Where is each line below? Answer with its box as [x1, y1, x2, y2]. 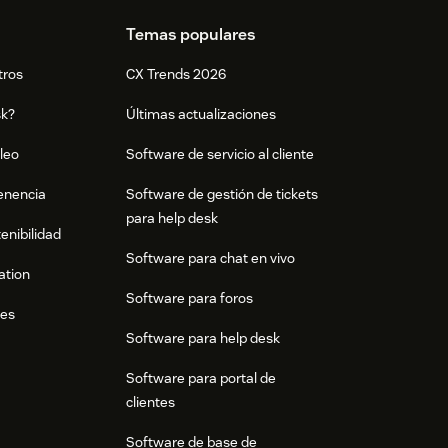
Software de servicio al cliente [125, 144, 314, 163]
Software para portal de [125, 368, 276, 387]
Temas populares [125, 23, 256, 45]
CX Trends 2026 [125, 64, 226, 83]
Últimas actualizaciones [125, 104, 276, 123]
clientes [125, 392, 175, 411]
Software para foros [125, 288, 253, 307]
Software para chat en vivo [125, 248, 295, 267]
